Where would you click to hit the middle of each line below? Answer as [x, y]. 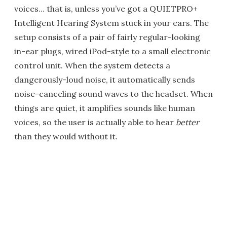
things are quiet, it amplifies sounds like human [105, 108]
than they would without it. [66, 136]
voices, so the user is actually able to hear [95, 122]
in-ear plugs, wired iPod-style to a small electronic [112, 51]
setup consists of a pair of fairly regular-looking [107, 37]
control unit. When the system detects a [92, 65]
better [187, 122]
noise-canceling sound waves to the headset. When [113, 94]
